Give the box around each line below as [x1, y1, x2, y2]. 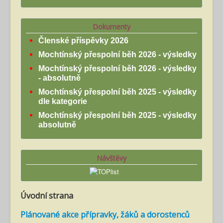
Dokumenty [93, 22, 130, 32]
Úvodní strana [20, 190, 73, 202]
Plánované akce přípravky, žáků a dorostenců [20, 209, 190, 221]
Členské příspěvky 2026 [38, 36, 128, 45]
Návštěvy [97, 153, 126, 163]
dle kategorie [38, 97, 87, 106]
